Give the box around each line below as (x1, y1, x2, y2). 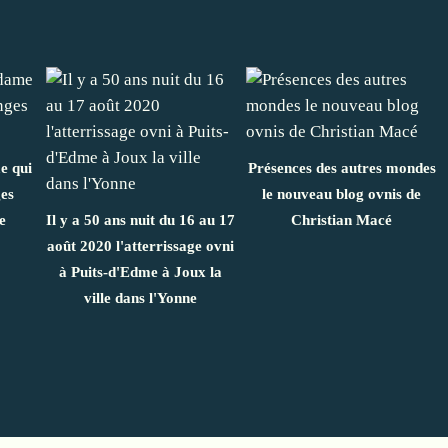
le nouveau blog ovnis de (262, 185, 422, 202)
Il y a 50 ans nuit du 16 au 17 (46, 211, 236, 228)
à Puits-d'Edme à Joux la (59, 263, 223, 280)
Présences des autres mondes (247, 159, 436, 176)
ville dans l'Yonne (84, 289, 198, 306)
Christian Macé (291, 211, 393, 228)
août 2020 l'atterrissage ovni (47, 237, 235, 254)
